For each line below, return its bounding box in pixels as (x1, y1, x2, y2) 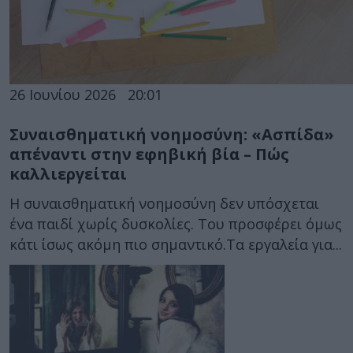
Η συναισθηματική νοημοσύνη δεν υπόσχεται (9, 194, 319, 214)
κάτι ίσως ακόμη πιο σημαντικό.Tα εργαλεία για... (9, 235, 342, 255)
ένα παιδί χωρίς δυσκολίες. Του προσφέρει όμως (9, 214, 342, 234)
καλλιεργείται (9, 162, 127, 184)
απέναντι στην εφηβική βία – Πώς (9, 143, 289, 165)
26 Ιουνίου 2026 (9, 84, 116, 104)
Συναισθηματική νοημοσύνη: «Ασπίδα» (9, 123, 334, 145)
